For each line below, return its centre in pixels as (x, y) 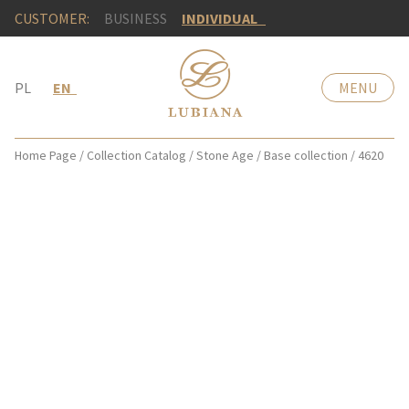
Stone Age (225, 155)
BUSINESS (136, 18)
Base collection (306, 155)
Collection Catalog (136, 155)
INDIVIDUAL (224, 18)
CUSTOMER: (52, 18)
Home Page (46, 155)
